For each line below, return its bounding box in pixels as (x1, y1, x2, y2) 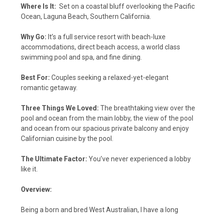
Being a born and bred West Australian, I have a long (21, 205, 178, 214)
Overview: (21, 185, 52, 193)
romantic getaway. (21, 83, 77, 92)
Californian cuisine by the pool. (21, 134, 113, 142)
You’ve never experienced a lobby (87, 155, 191, 163)
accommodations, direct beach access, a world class (21, 43, 180, 51)
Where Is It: (21, 2, 56, 10)
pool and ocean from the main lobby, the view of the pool (21, 114, 193, 122)
